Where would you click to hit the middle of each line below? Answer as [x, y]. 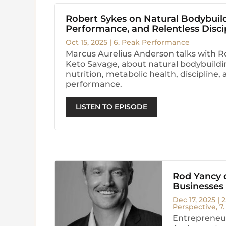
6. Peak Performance [151, 43]
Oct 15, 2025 [86, 43]
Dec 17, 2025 [194, 200]
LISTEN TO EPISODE [111, 107]
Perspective [194, 207]
